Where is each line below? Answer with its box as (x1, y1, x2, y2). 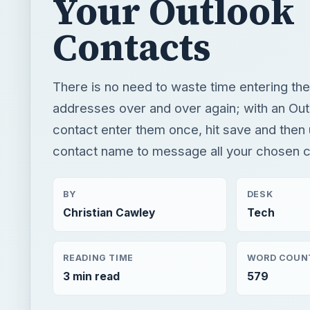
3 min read (63, 269, 120, 283)
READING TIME (63, 252, 134, 263)
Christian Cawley (63, 206, 156, 220)
